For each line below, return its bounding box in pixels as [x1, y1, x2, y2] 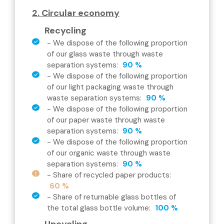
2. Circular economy [32, 7, 119, 19]
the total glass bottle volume [47, 203, 149, 213]
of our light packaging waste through [47, 82, 173, 92]
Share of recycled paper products [53, 170, 169, 180]
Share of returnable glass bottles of [53, 192, 176, 202]
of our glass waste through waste [47, 49, 163, 59]
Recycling [44, 24, 86, 36]
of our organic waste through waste [47, 148, 170, 158]
